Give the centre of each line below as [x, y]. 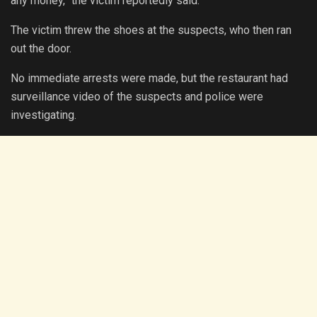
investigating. [44, 115]
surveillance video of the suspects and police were [137, 96]
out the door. [41, 48]
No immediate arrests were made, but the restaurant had [149, 78]
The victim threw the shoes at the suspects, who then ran [151, 30]
